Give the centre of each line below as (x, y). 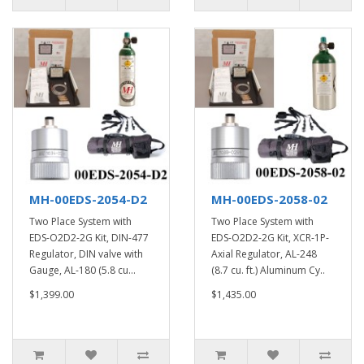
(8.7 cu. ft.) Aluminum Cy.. (268, 270)
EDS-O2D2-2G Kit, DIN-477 (89, 238)
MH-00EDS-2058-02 (269, 199)
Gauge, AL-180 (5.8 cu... (82, 270)
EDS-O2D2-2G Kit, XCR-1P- (270, 238)
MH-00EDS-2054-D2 (88, 199)
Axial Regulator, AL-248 (264, 254)
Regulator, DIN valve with (86, 254)
